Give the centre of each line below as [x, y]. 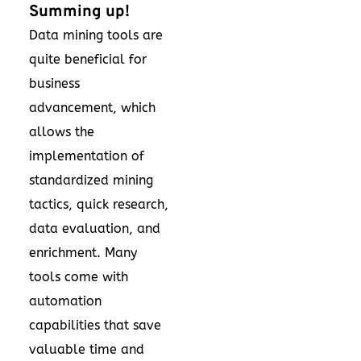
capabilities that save [95, 326]
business [54, 84]
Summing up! [79, 12]
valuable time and [87, 350]
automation [65, 301]
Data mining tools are [96, 35]
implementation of [87, 156]
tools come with [79, 277]
